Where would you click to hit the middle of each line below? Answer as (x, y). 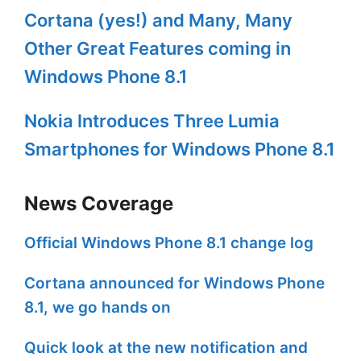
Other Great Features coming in (158, 49)
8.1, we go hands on (98, 308)
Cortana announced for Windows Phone (174, 284)
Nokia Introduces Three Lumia (152, 121)
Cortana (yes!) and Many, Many (158, 21)
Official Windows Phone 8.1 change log (169, 243)
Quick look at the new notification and (166, 348)
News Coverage (99, 204)
